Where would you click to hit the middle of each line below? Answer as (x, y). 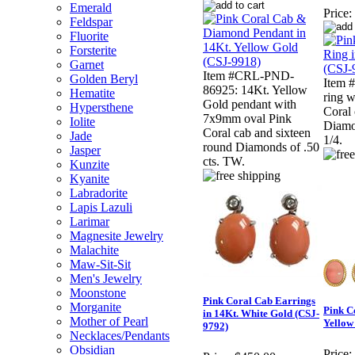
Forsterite (93, 50)
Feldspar (91, 22)
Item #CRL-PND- (248, 76)
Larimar (90, 221)
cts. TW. (224, 162)
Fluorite (89, 36)
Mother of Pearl (109, 321)
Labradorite (99, 193)
